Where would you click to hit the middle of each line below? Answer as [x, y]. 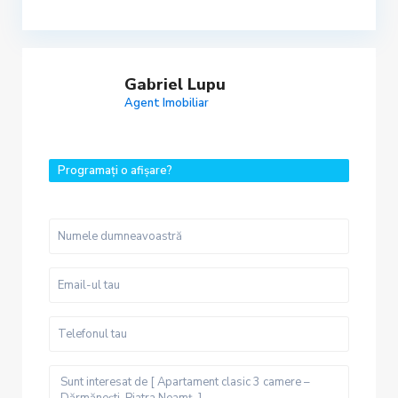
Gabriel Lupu [175, 85]
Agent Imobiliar [167, 103]
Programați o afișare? [115, 171]
